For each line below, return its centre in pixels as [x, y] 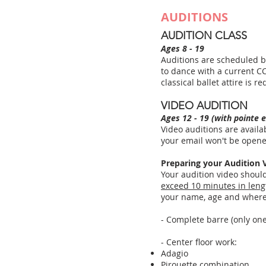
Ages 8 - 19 [183, 48]
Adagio [175, 253]
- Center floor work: [199, 242]
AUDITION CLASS [204, 36]
